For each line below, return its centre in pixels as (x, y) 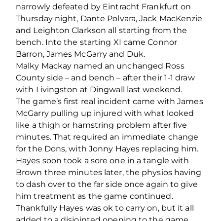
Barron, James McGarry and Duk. (81, 54)
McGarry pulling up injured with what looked (105, 113)
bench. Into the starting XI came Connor (96, 42)
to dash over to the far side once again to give (107, 184)
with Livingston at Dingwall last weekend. (99, 89)
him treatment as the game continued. (94, 196)
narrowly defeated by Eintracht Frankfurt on (104, 6)
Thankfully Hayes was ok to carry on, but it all (105, 208)
